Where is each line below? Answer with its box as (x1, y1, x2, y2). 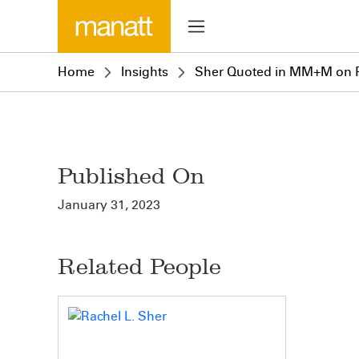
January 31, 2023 (58, 197, 160, 212)
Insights (121, 64, 168, 79)
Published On (58, 163, 204, 189)
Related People (58, 253, 221, 280)
